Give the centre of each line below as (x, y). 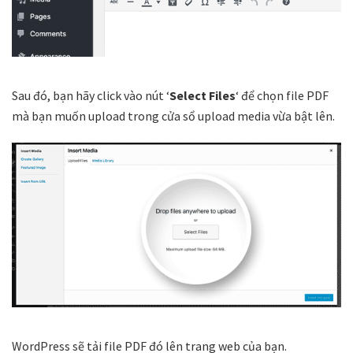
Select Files (203, 96)
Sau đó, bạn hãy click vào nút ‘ (91, 96)
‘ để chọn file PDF (282, 96)
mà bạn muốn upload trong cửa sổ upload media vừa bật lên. (173, 116)
